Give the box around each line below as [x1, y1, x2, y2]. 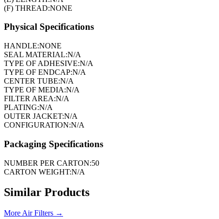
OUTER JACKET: [4, 112, 64, 121]
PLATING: [4, 103, 39, 112]
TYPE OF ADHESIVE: [4, 59, 80, 68]
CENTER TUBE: [4, 77, 60, 86]
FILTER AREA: [4, 94, 56, 103]
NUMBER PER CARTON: [4, 158, 91, 167]
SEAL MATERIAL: [4, 50, 67, 59]
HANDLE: [4, 42, 39, 50]
